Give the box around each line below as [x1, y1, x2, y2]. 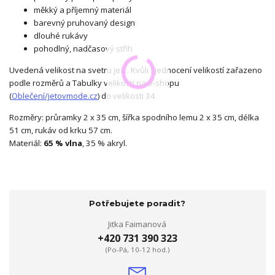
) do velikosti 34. [98, 90, 157, 102]
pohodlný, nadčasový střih [34, 43, 133, 55]
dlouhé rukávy [34, 30, 88, 42]
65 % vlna [44, 137, 82, 149]
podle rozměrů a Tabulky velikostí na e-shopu [9, 77, 179, 89]
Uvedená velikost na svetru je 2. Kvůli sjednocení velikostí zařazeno [9, 64, 262, 76]
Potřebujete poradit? [89, 198, 186, 209]
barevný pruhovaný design [34, 17, 135, 29]
